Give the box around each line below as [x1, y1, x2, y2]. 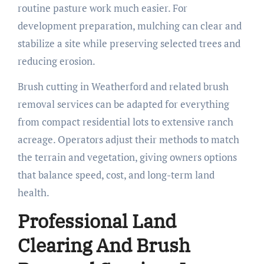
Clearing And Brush [17, 232, 190, 258]
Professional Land [17, 208, 176, 233]
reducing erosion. [17, 54, 95, 68]
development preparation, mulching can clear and [17, 18, 242, 32]
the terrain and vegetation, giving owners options [17, 150, 237, 164]
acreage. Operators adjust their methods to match [17, 132, 239, 146]
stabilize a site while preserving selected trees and [17, 36, 240, 50]
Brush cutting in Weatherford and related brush [17, 79, 229, 93]
